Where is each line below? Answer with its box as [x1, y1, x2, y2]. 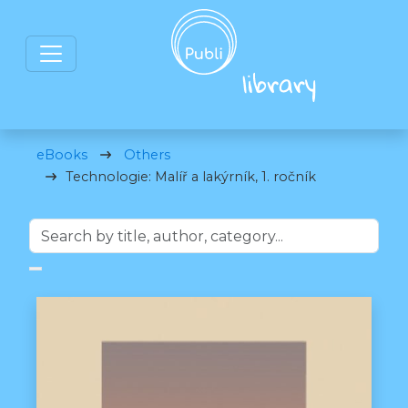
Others [124, 147, 170, 163]
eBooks [36, 147, 87, 163]
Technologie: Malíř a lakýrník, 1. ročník [66, 168, 316, 185]
